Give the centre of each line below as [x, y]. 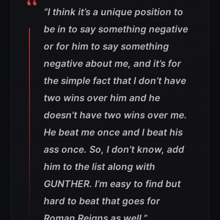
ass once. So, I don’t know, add [114, 149]
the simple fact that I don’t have [115, 81]
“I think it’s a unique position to [113, 12]
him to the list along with [99, 166]
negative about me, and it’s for [112, 63]
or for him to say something [106, 46]
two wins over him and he [102, 98]
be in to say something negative [116, 29]
